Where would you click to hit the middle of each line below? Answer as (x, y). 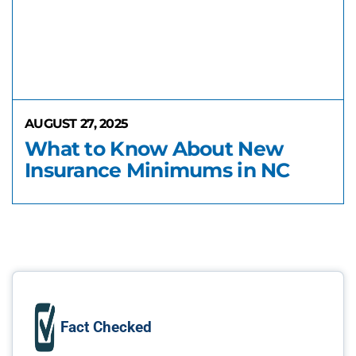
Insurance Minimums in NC (157, 170)
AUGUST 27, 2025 (77, 124)
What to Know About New (154, 149)
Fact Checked (106, 327)
